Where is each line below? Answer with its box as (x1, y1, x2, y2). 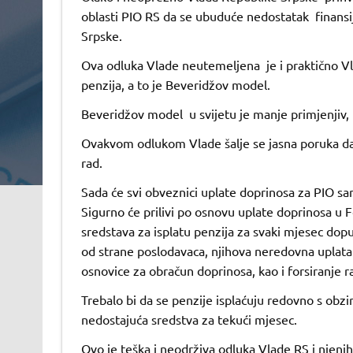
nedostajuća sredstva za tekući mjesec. (80, 310, 297, 327)
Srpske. (80, 27, 122, 43)
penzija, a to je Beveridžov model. (80, 76, 270, 92)
